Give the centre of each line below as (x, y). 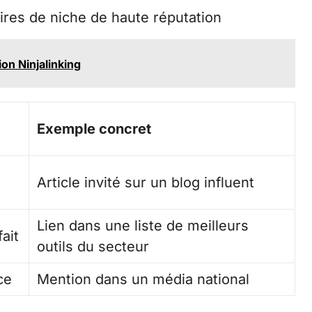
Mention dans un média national (143, 280)
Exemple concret (94, 129)
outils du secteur (93, 247)
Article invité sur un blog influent (146, 183)
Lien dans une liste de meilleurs (143, 226)
